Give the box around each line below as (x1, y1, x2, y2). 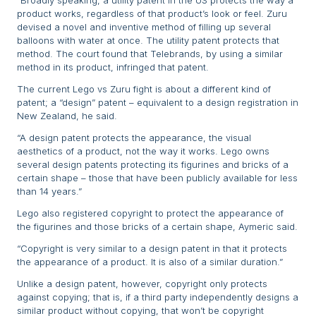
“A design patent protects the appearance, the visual (17, 132, 251, 144)
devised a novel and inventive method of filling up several (17, 21, 271, 33)
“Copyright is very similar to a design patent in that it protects (17, 243, 287, 255)
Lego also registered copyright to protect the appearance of (17, 207, 284, 219)
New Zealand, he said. (17, 110, 117, 122)
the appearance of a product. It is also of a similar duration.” (17, 256, 283, 268)
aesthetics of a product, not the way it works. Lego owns (17, 145, 269, 157)
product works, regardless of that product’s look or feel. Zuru (17, 8, 287, 20)
